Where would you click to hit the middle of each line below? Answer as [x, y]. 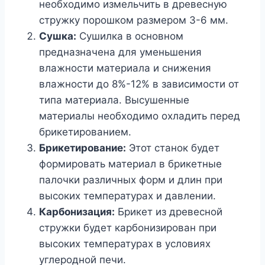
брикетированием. [85, 132]
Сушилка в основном [130, 36]
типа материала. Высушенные [114, 100]
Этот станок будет [173, 148]
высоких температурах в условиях [125, 243]
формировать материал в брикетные [130, 164]
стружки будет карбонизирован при [128, 227]
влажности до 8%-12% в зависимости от [139, 84]
